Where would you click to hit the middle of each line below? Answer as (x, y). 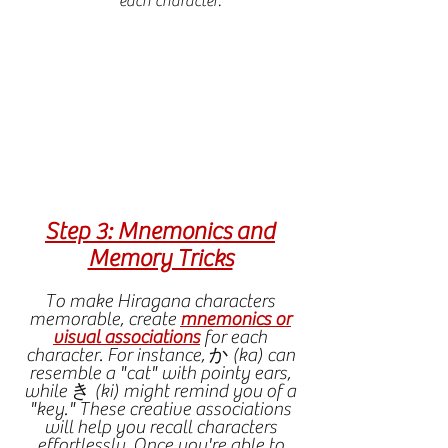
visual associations (126, 337)
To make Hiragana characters (160, 301)
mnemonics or (235, 319)
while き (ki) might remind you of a (160, 391)
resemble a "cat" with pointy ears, (160, 373)
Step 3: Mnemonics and (160, 231)
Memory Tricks (160, 258)
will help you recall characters (160, 427)
